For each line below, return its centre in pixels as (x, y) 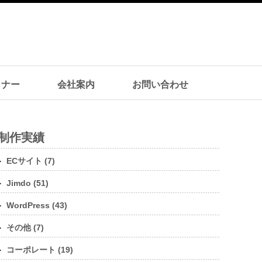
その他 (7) (25, 227)
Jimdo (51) (27, 183)
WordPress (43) (37, 205)
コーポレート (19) (40, 250)
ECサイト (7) (31, 161)
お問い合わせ (160, 85)
